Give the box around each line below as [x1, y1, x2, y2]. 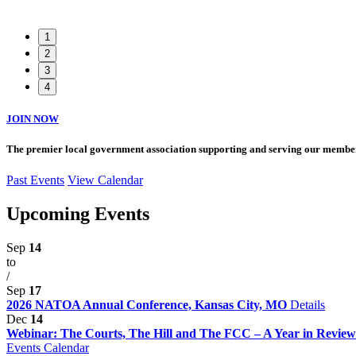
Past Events [6, 173, 64, 188]
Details [290, 298, 325, 312]
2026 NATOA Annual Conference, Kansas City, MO [6, 298, 290, 312]
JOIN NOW [6, 113, 59, 126]
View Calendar [68, 173, 143, 188]
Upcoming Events [6, 203, 149, 225]
